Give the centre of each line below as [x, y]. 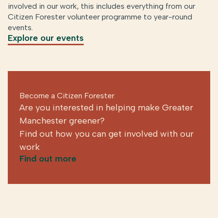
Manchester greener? [62, 120]
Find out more [48, 158]
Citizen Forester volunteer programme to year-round [100, 17]
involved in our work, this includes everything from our [101, 6]
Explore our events [46, 38]
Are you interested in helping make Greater [106, 107]
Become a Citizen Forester [67, 95]
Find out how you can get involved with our [107, 134]
